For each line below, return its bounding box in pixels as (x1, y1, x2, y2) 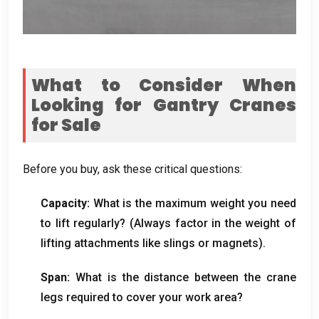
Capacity (41, 196, 87, 210)
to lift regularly (41, 216, 120, 230)
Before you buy (23, 162, 98, 176)
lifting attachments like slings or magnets (41, 236, 258, 250)
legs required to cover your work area (41, 290, 237, 304)
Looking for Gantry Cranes (31, 93, 296, 117)
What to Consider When (31, 73, 296, 97)
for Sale (31, 113, 101, 137)
